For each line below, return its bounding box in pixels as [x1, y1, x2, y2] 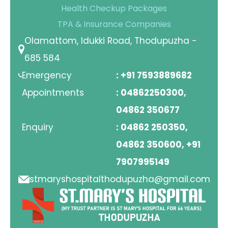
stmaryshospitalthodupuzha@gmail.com [29, 173, 210, 185]
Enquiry [21, 121, 53, 133]
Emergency [21, 69, 72, 81]
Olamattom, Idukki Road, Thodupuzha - [24, 35, 197, 47]
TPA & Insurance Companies [57, 18, 171, 30]
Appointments [21, 87, 84, 99]
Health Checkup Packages [61, 3, 167, 14]
